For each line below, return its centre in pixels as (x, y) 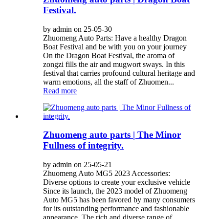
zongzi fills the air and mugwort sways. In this (114, 64)
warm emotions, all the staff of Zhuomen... (109, 82)
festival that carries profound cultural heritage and (119, 73)
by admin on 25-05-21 (77, 165)
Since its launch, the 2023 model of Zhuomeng (115, 191)
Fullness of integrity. (83, 146)
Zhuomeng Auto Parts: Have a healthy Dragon (115, 38)
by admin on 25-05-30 (77, 29)
